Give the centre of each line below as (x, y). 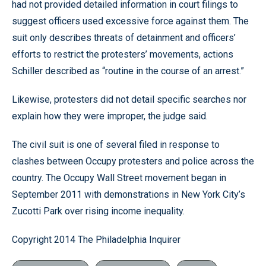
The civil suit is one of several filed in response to (116, 145)
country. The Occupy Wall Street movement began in (119, 178)
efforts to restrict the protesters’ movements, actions (123, 54)
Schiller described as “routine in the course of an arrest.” (128, 71)
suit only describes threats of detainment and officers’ (124, 38)
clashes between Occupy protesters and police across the (133, 161)
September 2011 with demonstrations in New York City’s (129, 194)
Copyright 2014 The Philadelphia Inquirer (96, 240)
